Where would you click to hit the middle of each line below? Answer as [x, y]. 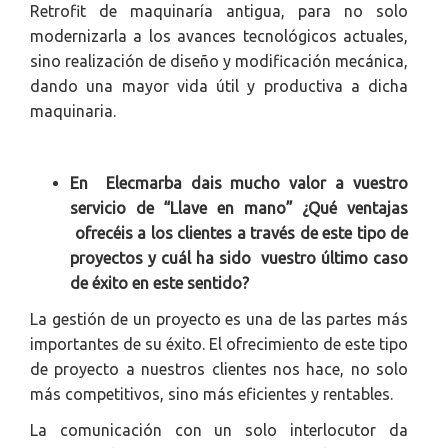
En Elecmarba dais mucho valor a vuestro [239, 183]
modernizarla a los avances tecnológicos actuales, [219, 36]
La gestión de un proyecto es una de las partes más [219, 319]
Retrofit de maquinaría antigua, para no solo [219, 11]
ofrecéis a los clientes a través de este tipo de [239, 233]
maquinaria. [73, 111]
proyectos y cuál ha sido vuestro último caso [239, 258]
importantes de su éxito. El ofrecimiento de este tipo [219, 344]
